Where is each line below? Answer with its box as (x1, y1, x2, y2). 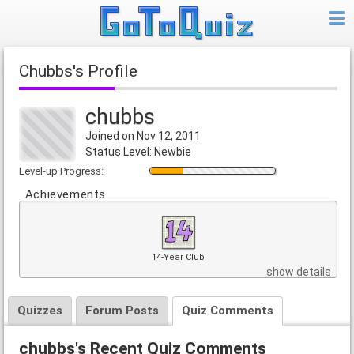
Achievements (24, 187, 106, 202)
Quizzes (17, 303, 62, 318)
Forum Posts (85, 303, 159, 318)
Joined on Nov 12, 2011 (85, 130, 201, 143)
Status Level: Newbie (85, 145, 191, 159)
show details (266, 265, 332, 279)
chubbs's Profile (28, 62, 137, 81)
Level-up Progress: (18, 165, 104, 178)
